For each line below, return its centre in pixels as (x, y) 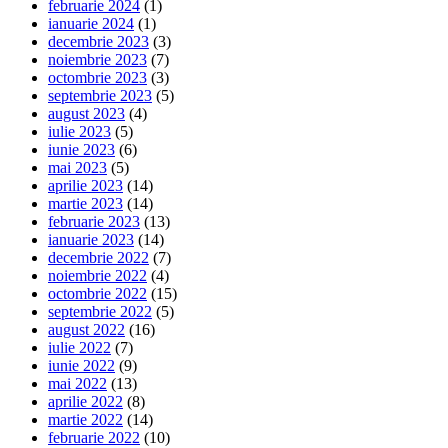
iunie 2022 (81, 365)
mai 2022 (77, 383)
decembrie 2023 (98, 41)
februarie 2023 (94, 221)
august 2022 (86, 329)
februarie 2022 (94, 437)
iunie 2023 (81, 149)
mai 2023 (77, 167)
